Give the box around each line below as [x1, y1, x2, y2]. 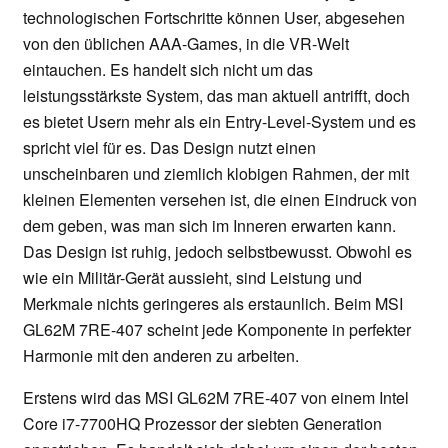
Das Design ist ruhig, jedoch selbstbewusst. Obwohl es [23, 240, 412, 264]
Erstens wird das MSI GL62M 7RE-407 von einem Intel [23, 386, 409, 410]
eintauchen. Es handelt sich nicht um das [23, 58, 313, 82]
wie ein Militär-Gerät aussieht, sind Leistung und [23, 266, 362, 290]
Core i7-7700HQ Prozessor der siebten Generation [23, 412, 382, 436]
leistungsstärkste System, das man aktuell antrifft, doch [23, 84, 410, 108]
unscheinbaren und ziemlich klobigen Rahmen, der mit [23, 162, 409, 186]
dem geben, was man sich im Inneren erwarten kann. [23, 214, 396, 238]
